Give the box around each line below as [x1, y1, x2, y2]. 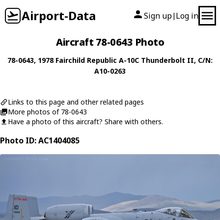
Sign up [144, 10, 172, 21]
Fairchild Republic [55, 55, 117, 65]
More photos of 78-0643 [8, 107, 87, 116]
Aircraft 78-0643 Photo [56, 35, 164, 49]
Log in [176, 10, 198, 21]
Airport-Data [22, 7, 96, 24]
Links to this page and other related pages [8, 97, 144, 107]
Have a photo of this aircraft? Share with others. [8, 117, 163, 126]
